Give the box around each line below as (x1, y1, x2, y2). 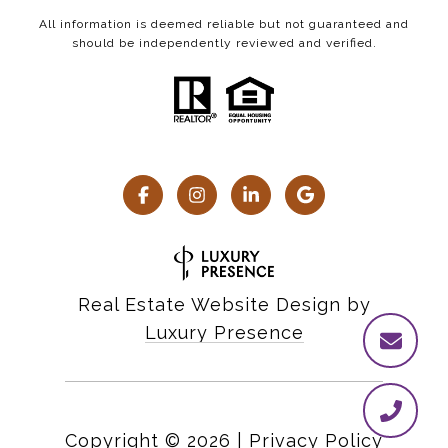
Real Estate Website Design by (77, 294, 371, 316)
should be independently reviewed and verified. (71, 36, 377, 51)
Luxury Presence (144, 322, 304, 344)
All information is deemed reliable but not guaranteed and (39, 17, 409, 32)
